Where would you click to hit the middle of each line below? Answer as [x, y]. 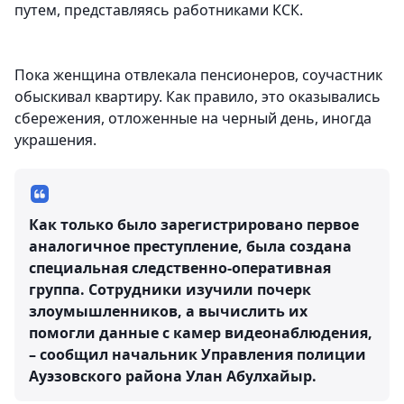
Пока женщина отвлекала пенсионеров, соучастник [198, 74]
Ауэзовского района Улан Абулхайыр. [173, 376]
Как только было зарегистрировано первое [194, 224]
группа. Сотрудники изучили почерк [170, 289]
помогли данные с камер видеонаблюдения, [201, 332]
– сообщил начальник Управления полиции [197, 354]
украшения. [55, 139]
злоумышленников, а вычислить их [168, 311]
